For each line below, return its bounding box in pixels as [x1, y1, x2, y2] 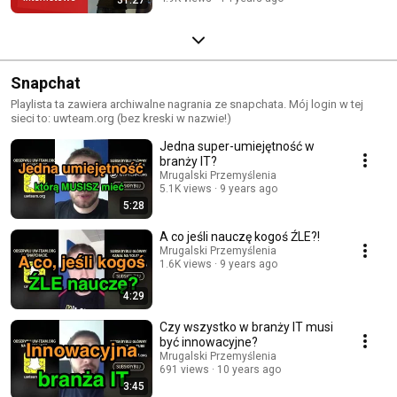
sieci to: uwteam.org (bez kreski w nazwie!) [11, 111, 231, 125]
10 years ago [217, 362, 281, 376]
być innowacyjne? [160, 334, 258, 349]
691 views [160, 362, 209, 376]
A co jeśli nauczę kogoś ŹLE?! [160, 229, 320, 244]
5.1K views [160, 182, 212, 195]
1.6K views [160, 257, 212, 270]
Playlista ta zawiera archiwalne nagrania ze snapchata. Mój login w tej [11, 97, 363, 111]
